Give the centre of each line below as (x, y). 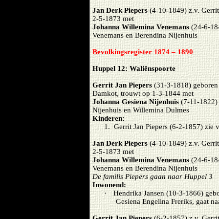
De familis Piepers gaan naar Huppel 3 (153, 176)
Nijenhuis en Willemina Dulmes (141, 110)
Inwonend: (109, 185)
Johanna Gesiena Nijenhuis (136, 102)
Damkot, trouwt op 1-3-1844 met (143, 93)
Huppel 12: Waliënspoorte (134, 68)
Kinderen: (109, 118)
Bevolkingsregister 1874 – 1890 (143, 52)
